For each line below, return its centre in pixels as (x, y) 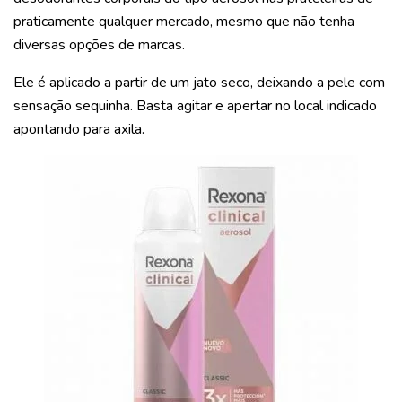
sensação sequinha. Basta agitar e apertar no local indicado (195, 106)
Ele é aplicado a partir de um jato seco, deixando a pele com (199, 83)
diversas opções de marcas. (99, 45)
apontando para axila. (79, 130)
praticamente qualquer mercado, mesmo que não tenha (184, 22)
